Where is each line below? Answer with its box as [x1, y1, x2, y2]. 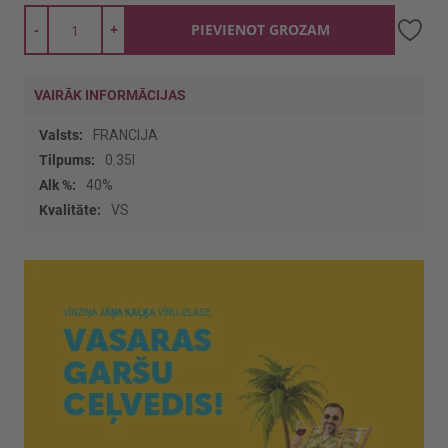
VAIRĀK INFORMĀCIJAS [34, 87, 186, 103]
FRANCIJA [93, 127, 158, 143]
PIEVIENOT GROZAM [191, 20, 330, 39]
